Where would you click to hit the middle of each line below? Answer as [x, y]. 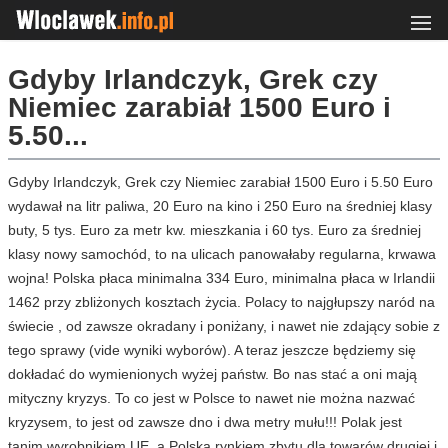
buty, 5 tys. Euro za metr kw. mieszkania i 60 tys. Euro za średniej [214, 230]
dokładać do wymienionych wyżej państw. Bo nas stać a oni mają [212, 374]
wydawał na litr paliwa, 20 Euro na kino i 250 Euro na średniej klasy [220, 206]
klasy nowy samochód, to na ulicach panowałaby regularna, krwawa [222, 254]
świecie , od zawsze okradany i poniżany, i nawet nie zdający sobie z [224, 326]
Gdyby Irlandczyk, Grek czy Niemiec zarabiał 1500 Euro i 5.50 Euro [220, 182]
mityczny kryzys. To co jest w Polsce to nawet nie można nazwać [211, 398]
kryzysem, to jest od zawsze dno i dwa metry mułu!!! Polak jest [205, 422]
